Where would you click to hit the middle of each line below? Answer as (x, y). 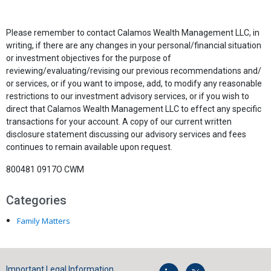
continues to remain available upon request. (89, 147)
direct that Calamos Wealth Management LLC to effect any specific (134, 109)
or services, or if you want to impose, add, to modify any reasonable (134, 83)
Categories (36, 200)
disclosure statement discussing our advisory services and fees (126, 134)
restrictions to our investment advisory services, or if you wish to (128, 96)
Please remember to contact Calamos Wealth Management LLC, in (133, 33)
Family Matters (44, 221)
